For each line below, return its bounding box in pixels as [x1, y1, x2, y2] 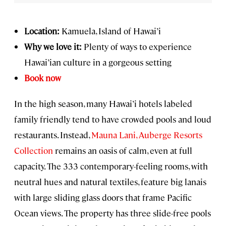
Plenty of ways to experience [82, 40, 192, 52]
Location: [24, 25, 60, 36]
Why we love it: [24, 40, 82, 52]
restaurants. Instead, [14, 129, 89, 140]
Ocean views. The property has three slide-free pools [14, 207, 211, 218]
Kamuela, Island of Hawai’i [60, 25, 161, 36]
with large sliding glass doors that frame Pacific [14, 191, 192, 203]
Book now [24, 72, 61, 83]
